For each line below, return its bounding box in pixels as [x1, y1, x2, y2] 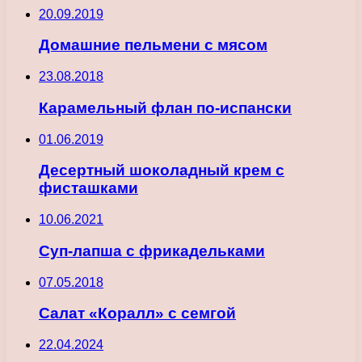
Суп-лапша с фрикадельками [39, 242, 265, 259]
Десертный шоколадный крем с [39, 162, 284, 179]
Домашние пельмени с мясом [39, 36, 267, 54]
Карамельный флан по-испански [39, 99, 292, 116]
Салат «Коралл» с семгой [39, 305, 236, 322]
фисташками [39, 179, 138, 197]
